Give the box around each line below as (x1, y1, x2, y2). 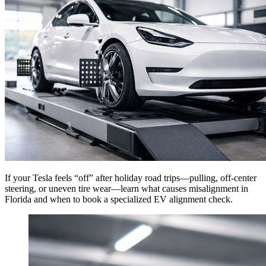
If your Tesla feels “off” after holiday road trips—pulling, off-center (5, 172, 256, 183)
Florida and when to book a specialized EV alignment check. (5, 194, 233, 204)
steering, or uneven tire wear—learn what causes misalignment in (5, 183, 248, 194)
